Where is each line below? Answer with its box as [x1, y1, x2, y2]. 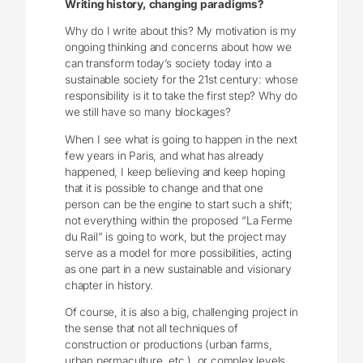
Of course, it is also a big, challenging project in [65, 305, 298, 319]
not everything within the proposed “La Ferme [65, 213, 293, 227]
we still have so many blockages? [65, 105, 231, 119]
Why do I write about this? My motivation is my [65, 24, 297, 38]
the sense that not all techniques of [65, 322, 238, 335]
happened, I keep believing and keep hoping [65, 164, 285, 178]
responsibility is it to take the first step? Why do [65, 89, 297, 103]
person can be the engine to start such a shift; [65, 197, 293, 211]
